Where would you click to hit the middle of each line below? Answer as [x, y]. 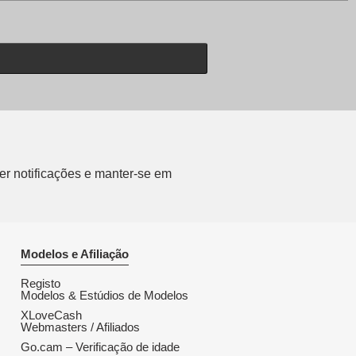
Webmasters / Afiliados [80, 327]
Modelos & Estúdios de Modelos [104, 296]
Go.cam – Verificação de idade [100, 347]
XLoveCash [51, 315]
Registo [41, 284]
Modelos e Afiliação [75, 254]
